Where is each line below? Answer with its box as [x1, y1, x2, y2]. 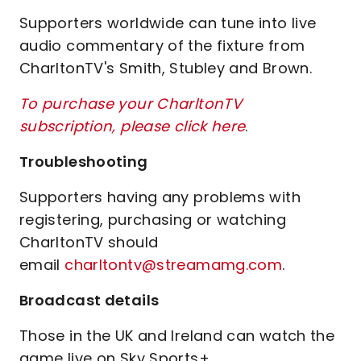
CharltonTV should [19, 232, 159, 252]
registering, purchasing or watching [19, 210, 286, 230]
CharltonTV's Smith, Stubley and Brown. [19, 58, 313, 78]
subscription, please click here [19, 116, 246, 136]
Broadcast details [19, 290, 160, 310]
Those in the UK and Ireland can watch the [19, 326, 335, 346]
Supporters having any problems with [19, 187, 301, 207]
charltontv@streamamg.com [64, 255, 283, 275]
